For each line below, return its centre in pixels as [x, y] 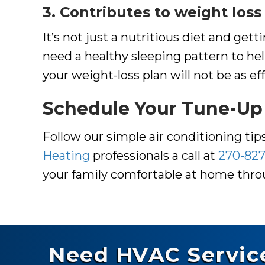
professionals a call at [154, 155]
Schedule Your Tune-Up [153, 108]
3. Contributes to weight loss [152, 12]
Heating [66, 155]
